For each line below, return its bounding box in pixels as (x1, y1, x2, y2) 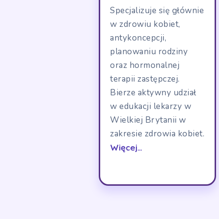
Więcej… (110, 142, 142, 153)
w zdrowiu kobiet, (110, 19, 180, 30)
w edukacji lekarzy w (110, 101, 191, 112)
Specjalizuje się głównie (110, 5, 204, 17)
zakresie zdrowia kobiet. (110, 128, 204, 140)
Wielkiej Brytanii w (110, 114, 186, 126)
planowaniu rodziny (110, 46, 188, 58)
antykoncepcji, (110, 32, 166, 44)
